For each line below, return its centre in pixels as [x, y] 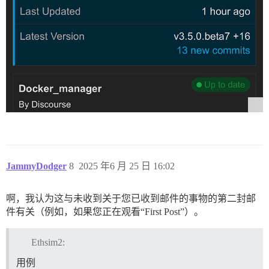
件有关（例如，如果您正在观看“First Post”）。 [105, 212]
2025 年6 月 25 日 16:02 [127, 166]
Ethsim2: [48, 242]
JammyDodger [36, 166]
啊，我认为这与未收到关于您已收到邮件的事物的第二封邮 [131, 199]
